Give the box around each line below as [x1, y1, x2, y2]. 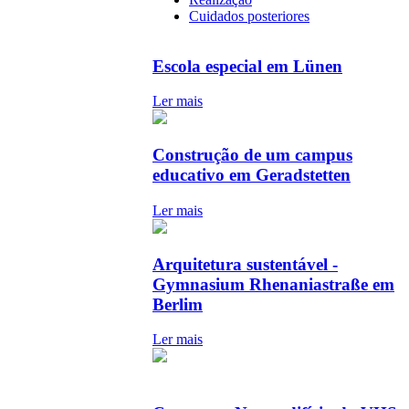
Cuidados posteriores [189, 7, 309, 24]
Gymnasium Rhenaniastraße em [152, 274, 394, 294]
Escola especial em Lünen [152, 56, 342, 76]
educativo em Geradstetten [152, 165, 351, 185]
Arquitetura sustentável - [152, 254, 338, 274]
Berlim [152, 294, 203, 314]
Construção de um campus [152, 145, 352, 165]
